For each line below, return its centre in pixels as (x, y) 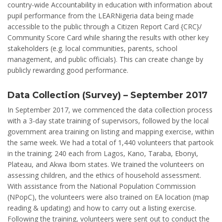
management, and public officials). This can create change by (105, 59)
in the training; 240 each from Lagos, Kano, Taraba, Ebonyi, (103, 153)
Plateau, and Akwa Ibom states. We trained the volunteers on (106, 164)
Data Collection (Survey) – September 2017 (108, 95)
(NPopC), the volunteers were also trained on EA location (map (108, 197)
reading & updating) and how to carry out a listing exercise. (102, 208)
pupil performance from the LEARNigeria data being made (101, 15)
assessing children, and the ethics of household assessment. (104, 175)
